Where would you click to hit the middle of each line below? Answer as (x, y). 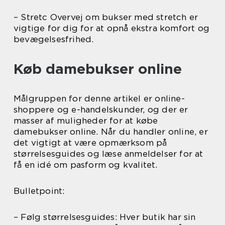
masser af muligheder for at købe (86, 121)
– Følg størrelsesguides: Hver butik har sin (105, 217)
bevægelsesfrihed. (54, 39)
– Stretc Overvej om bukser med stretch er (106, 17)
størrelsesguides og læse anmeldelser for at (108, 154)
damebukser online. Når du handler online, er (111, 132)
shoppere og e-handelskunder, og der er (101, 110)
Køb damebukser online (98, 69)
